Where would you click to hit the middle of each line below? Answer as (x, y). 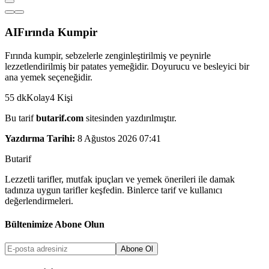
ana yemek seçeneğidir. (49, 77)
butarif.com (60, 118)
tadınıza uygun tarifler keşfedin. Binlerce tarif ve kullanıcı (113, 190)
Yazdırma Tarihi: (40, 138)
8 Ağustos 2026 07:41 (119, 138)
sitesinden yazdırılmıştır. (130, 118)
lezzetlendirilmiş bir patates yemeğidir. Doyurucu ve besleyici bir (127, 66)
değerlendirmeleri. (39, 201)
